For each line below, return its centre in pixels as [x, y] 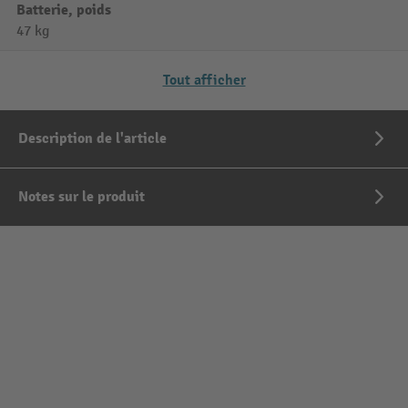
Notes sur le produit [82, 197]
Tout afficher [204, 80]
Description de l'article [92, 138]
